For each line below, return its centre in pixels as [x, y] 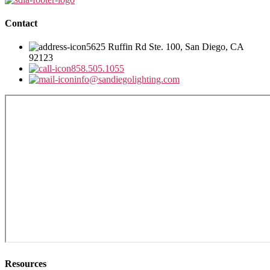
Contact [21, 24]
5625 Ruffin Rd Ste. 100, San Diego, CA [165, 47]
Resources [26, 263]
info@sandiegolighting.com [127, 80]
